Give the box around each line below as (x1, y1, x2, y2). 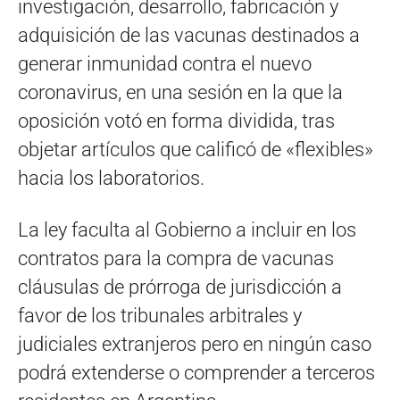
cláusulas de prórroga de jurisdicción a (18, 275, 342, 298)
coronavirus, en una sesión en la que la (18, 80, 343, 104)
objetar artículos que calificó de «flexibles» (18, 137, 373, 161)
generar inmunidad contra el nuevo (18, 52, 312, 75)
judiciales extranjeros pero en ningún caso (18, 332, 371, 355)
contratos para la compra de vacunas (18, 246, 334, 270)
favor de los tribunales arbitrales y (18, 304, 302, 327)
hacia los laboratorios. (18, 166, 204, 189)
